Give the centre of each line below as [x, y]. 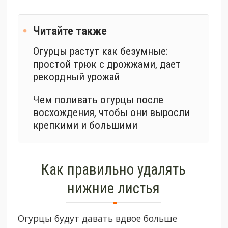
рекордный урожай [77, 77]
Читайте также [70, 31]
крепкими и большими [85, 125]
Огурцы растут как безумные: [101, 51]
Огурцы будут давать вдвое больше [98, 219]
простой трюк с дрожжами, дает [107, 64]
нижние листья [114, 189]
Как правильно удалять [114, 170]
